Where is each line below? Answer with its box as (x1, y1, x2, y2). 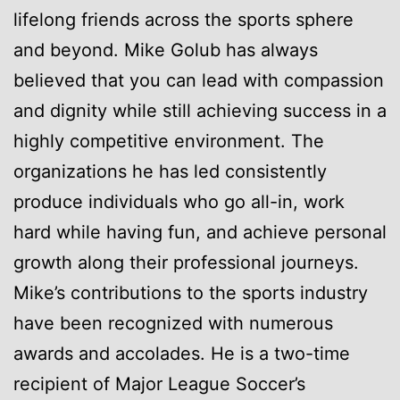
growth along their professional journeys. (13, 251, 359, 273)
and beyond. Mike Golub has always (13, 38, 318, 61)
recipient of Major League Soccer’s (13, 372, 305, 395)
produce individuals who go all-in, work (13, 190, 345, 212)
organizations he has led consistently (13, 160, 327, 182)
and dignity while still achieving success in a (13, 99, 387, 121)
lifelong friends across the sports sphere (13, 8, 354, 30)
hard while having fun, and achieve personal (13, 221, 387, 243)
